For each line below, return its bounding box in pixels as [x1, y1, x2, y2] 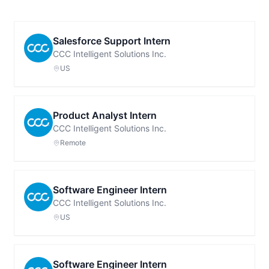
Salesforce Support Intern [53, 35, 171, 47]
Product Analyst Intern [53, 109, 157, 121]
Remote [60, 138, 86, 147]
